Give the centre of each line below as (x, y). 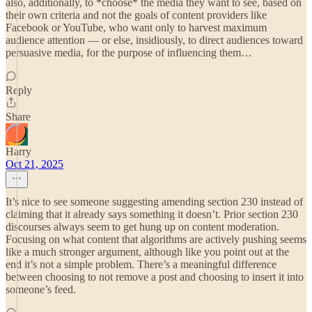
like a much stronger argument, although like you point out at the (147, 252)
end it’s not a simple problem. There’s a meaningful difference (141, 264)
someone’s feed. (41, 289)
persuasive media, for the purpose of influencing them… (129, 53)
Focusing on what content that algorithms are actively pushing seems (156, 239)
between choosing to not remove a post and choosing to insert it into (155, 277)
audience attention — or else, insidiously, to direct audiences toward (154, 40)
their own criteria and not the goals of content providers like (136, 15)
